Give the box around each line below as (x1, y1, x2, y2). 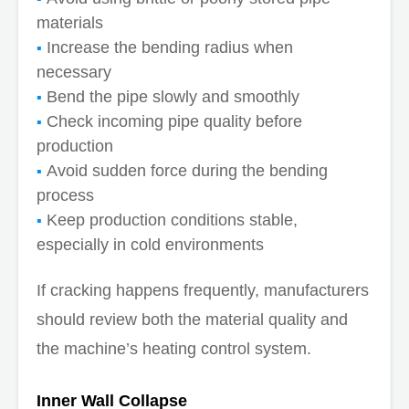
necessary (37, 63, 111, 82)
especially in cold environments (37, 236, 264, 255)
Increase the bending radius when (47, 38, 293, 58)
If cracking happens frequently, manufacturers (37, 281, 369, 300)
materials (37, 14, 103, 33)
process (37, 186, 94, 205)
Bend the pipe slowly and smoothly (47, 88, 299, 107)
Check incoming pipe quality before (47, 112, 302, 131)
